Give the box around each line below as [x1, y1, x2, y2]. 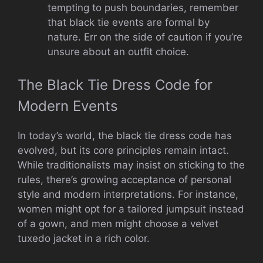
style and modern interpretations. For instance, [18, 188, 238, 200]
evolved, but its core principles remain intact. [18, 144, 229, 156]
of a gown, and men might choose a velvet [18, 217, 218, 230]
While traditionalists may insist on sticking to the [18, 159, 245, 171]
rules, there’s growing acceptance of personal [18, 173, 231, 186]
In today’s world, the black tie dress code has [18, 129, 232, 141]
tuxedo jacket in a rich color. [18, 232, 150, 244]
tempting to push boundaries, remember [48, 2, 238, 14]
